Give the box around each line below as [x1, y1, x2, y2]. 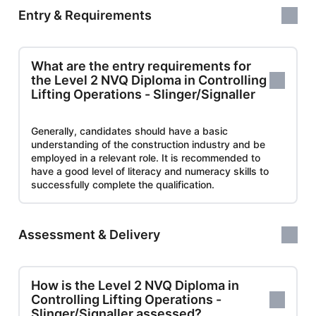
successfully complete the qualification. [31, 178, 214, 190]
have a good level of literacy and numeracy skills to [31, 164, 269, 177]
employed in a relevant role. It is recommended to [31, 151, 260, 164]
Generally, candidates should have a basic [31, 124, 228, 137]
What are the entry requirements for [31, 58, 251, 73]
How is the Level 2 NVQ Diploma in [31, 277, 239, 293]
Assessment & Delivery [18, 226, 160, 242]
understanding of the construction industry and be [31, 138, 265, 150]
